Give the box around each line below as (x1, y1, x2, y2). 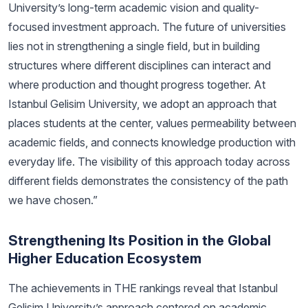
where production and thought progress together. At (8, 78, 265, 91)
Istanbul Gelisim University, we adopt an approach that (8, 97, 276, 111)
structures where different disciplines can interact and (8, 58, 271, 72)
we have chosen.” (8, 193, 98, 207)
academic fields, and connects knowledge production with (8, 135, 296, 149)
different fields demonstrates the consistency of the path (8, 174, 288, 188)
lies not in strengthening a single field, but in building (8, 39, 260, 53)
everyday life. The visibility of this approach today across (8, 155, 290, 168)
